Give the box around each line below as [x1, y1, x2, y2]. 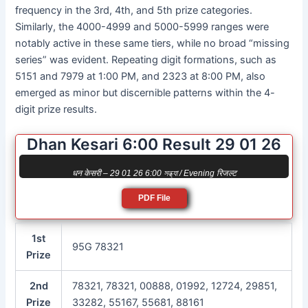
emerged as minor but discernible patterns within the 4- [15, 87, 276, 100]
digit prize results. [15, 103, 98, 116]
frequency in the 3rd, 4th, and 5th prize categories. [15, 4, 253, 17]
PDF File [137, 192, 170, 203]
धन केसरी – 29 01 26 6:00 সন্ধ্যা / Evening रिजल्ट [71, 168, 236, 178]
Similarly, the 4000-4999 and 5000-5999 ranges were [15, 21, 269, 34]
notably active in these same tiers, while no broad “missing [15, 37, 290, 50]
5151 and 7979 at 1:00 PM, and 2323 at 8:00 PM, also [15, 70, 266, 83]
